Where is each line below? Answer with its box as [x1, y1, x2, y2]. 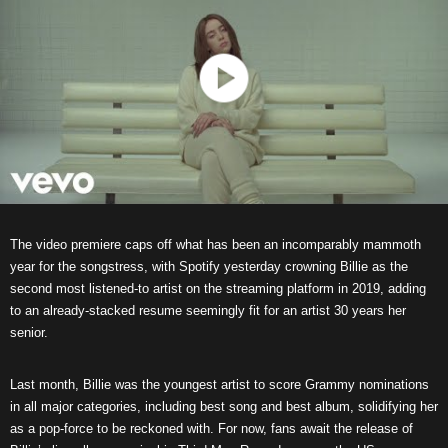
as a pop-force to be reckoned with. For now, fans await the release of [10, 421, 413, 436]
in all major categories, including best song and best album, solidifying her [10, 399, 438, 414]
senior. [10, 325, 48, 340]
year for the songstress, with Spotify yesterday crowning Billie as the [10, 259, 408, 274]
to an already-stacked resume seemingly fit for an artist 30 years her [10, 303, 406, 318]
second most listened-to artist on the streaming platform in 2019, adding [10, 281, 426, 296]
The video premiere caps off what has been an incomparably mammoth [10, 237, 421, 252]
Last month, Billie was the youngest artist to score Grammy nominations [10, 377, 429, 392]
